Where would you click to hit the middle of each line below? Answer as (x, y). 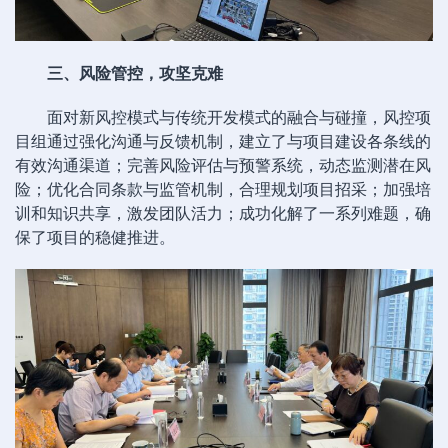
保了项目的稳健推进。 (95, 237)
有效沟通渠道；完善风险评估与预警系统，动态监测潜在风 (223, 165)
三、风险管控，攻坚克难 (135, 73)
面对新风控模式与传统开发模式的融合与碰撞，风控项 (239, 117)
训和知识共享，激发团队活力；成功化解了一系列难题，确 (223, 213)
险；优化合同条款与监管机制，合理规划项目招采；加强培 (223, 189)
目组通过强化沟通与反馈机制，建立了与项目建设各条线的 (223, 141)
